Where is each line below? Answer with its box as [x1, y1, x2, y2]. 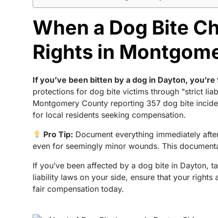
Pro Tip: [41, 129, 73, 139]
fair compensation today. [33, 184, 125, 194]
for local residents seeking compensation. [33, 110, 186, 120]
